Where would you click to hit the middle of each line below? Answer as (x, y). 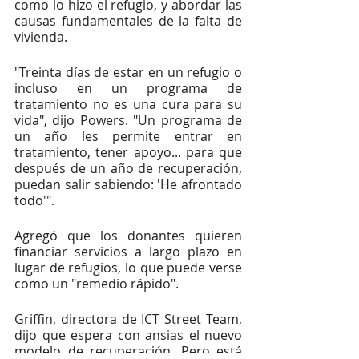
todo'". (34, 200)
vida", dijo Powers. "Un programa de (128, 120)
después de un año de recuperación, (128, 168)
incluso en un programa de (128, 88)
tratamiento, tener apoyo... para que (128, 152)
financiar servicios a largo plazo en (128, 252)
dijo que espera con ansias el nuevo (128, 335)
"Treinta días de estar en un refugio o (128, 72)
